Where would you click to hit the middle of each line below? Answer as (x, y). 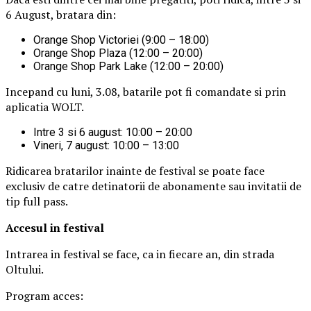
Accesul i (30, 228)
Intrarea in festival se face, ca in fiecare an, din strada (140, 254)
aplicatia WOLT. (45, 107)
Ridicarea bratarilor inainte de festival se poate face (135, 171)
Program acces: (44, 296)
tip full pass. (37, 202)
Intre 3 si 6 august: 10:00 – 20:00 (113, 133)
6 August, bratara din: (61, 15)
